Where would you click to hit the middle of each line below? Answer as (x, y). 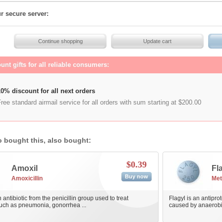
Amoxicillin (27, 178)
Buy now (137, 176)
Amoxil (24, 168)
